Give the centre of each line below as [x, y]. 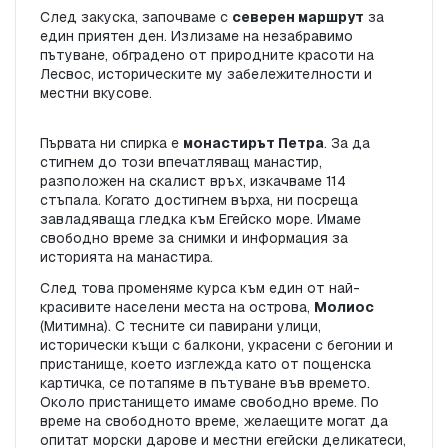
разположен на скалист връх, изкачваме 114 [193, 181]
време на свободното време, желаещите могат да [214, 421]
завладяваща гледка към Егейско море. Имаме [200, 219]
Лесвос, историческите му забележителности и [206, 74]
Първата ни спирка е [111, 143]
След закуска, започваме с [136, 17]
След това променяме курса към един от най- [200, 288]
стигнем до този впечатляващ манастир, [181, 162]
